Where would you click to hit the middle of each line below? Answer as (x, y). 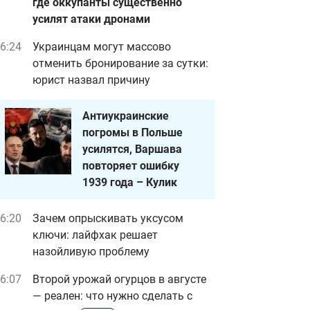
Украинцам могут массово (102, 47)
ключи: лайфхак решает (95, 235)
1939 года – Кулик (130, 182)
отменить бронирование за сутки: (120, 63)
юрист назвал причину (91, 80)
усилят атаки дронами (91, 19)
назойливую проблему (91, 252)
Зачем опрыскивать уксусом (108, 218)
